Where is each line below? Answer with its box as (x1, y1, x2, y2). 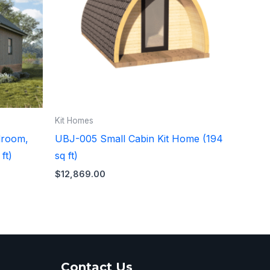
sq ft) (55, 149, 78, 162)
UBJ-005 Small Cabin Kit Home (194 (55, 132, 223, 145)
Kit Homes (55, 115, 93, 125)
